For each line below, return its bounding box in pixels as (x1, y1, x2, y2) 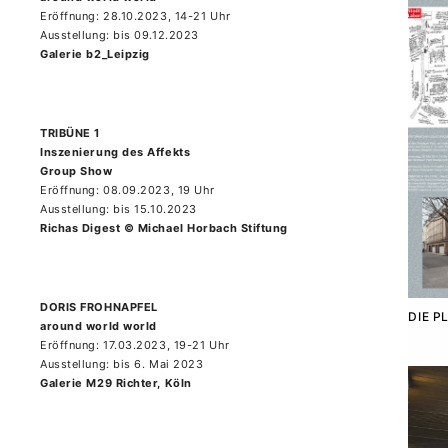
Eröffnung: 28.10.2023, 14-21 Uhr (40, 9, 231, 23)
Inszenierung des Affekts (40, 145, 191, 159)
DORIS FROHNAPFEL (40, 300, 158, 314)
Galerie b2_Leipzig (40, 47, 150, 61)
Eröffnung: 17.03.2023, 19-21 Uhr (40, 338, 230, 352)
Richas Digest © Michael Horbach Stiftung (40, 221, 288, 235)
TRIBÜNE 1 (40, 126, 100, 140)
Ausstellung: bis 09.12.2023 (40, 28, 199, 42)
